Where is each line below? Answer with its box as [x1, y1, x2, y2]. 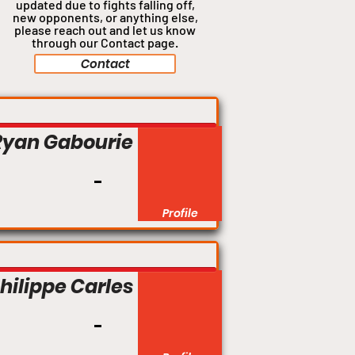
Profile [162, 205, 198, 222]
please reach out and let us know [14, 22, 196, 38]
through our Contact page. [32, 35, 178, 51]
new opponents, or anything [12, 10, 171, 25]
